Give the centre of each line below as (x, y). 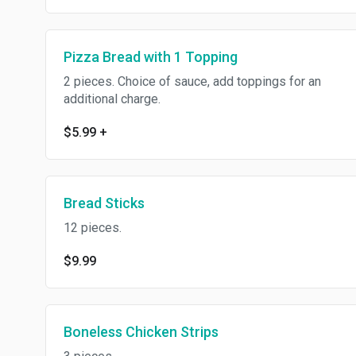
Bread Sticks (104, 203)
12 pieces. (93, 228)
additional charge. (112, 99)
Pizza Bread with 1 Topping (151, 57)
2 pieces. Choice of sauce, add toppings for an (192, 81)
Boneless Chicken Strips (141, 332)
